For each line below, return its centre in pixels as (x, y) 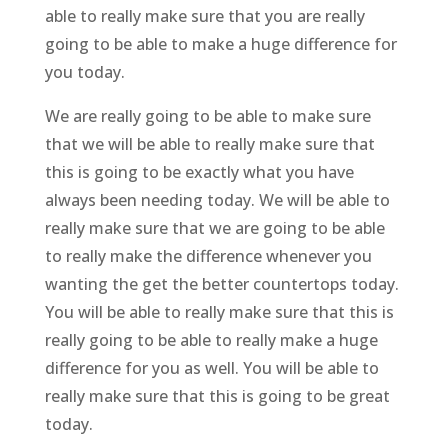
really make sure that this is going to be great (217, 395)
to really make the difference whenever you (208, 255)
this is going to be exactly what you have (199, 171)
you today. (84, 71)
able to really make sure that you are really (204, 15)
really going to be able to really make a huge (211, 339)
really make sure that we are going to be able (214, 227)
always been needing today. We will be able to (217, 199)
